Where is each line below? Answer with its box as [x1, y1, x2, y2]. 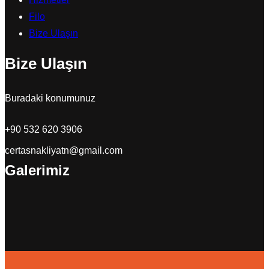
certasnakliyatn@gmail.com [5, 145, 122, 156]
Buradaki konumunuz [5, 92, 95, 103]
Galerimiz [5, 162, 70, 178]
